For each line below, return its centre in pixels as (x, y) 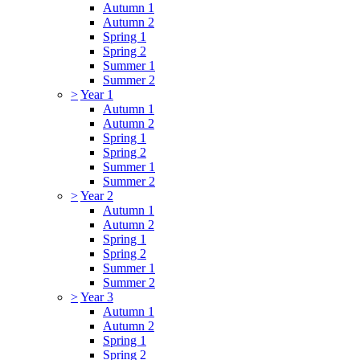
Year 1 (97, 94)
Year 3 (97, 297)
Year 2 (97, 195)
